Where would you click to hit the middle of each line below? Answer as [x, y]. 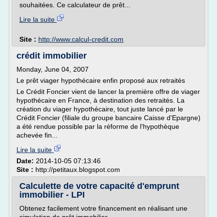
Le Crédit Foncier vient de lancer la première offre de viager [108, 92]
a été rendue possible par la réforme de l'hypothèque [98, 126]
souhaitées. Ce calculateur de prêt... [75, 5]
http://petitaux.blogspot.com [78, 170]
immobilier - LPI [52, 195]
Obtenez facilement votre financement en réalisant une [103, 208]
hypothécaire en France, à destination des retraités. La [101, 100]
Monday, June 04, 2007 [53, 69]
